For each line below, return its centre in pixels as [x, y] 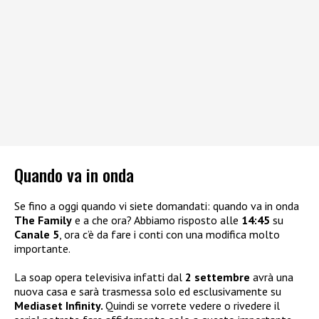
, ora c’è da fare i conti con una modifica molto [169, 235]
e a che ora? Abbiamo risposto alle [157, 220]
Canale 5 [37, 235]
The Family [43, 220]
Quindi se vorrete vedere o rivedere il [193, 306]
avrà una [272, 277]
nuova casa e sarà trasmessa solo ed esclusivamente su [148, 292]
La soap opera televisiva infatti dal [100, 277]
